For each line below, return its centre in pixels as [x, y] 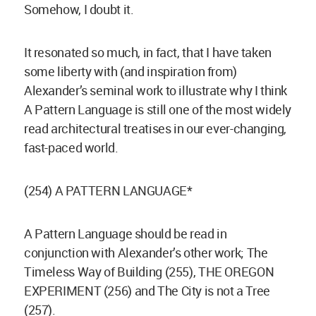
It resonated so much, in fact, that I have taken [148, 53]
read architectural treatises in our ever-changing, [156, 129]
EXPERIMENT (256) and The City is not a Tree [147, 291]
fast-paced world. [71, 148]
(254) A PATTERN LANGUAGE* [108, 191]
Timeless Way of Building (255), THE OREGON [149, 272]
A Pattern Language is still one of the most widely [158, 110]
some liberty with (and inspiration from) [130, 72]
